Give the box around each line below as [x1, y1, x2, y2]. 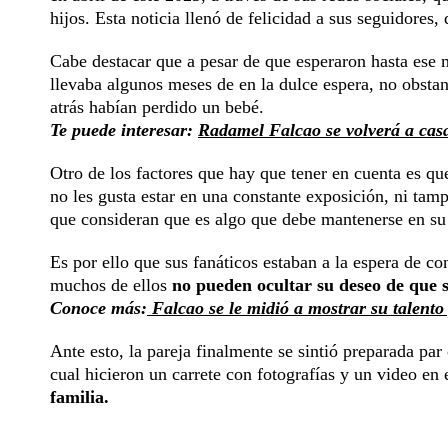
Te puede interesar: [50, 120, 198, 141]
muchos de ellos [50, 275, 172, 296]
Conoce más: [50, 298, 147, 319]
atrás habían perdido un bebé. [50, 97, 264, 118]
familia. [50, 387, 109, 408]
